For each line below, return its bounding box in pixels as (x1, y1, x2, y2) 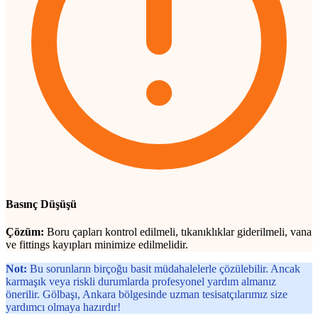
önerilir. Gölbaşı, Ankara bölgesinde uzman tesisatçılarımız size (6, 288, 287, 301)
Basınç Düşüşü (6, 197, 77, 210)
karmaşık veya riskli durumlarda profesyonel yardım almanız (6, 275, 276, 288)
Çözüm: (6, 226, 44, 238)
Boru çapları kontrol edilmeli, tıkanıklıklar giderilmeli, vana (44, 226, 312, 238)
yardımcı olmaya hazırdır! (6, 301, 121, 314)
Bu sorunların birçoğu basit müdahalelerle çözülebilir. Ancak (27, 263, 300, 275)
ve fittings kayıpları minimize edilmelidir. (6, 238, 188, 251)
